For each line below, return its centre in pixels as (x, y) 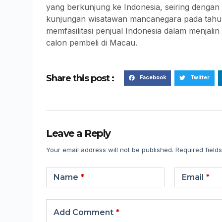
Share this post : (80, 78)
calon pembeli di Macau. (92, 42)
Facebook (153, 78)
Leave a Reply (78, 134)
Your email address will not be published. (110, 150)
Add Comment (84, 213)
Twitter (200, 78)
